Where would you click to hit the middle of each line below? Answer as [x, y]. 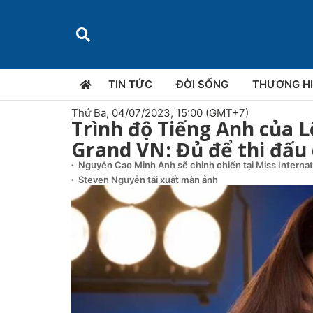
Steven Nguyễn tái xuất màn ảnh [148, 180]
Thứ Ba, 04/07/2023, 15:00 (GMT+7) [160, 113]
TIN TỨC [130, 85]
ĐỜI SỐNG [202, 85]
